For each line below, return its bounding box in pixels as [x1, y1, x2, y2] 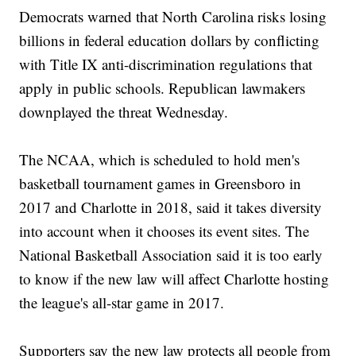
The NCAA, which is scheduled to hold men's [19, 149, 300, 170]
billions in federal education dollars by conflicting [19, 30, 320, 51]
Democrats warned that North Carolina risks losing [19, 6, 327, 27]
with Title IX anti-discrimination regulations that [19, 54, 313, 75]
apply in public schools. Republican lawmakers [19, 78, 306, 99]
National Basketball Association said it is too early [19, 245, 323, 265]
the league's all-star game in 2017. [19, 292, 225, 313]
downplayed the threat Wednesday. [19, 102, 229, 122]
